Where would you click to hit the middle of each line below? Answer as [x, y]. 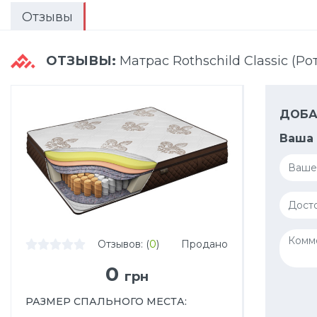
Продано [204, 244]
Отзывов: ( [123, 244]
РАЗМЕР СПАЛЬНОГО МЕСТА [105, 301]
